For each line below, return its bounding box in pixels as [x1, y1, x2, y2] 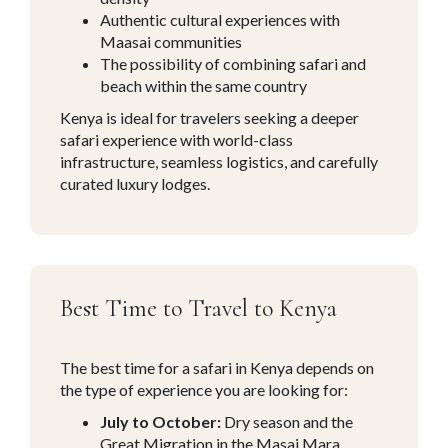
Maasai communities [99, 31, 242, 51]
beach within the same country [99, 75, 307, 95]
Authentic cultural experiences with [99, 9, 340, 29]
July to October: [99, 411, 221, 431]
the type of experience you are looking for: [59, 379, 348, 399]
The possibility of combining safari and [99, 53, 366, 73]
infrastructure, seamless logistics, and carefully [59, 151, 378, 171]
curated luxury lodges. [59, 173, 210, 193]
